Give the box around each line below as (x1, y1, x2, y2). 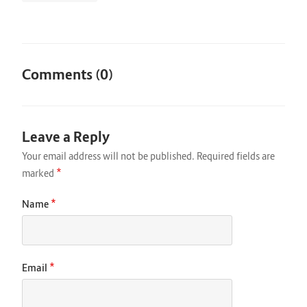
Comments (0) (22, 66, 113, 84)
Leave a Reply (22, 129, 110, 146)
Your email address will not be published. (22, 150, 195, 162)
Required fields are (197, 150, 275, 162)
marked (22, 167, 56, 180)
